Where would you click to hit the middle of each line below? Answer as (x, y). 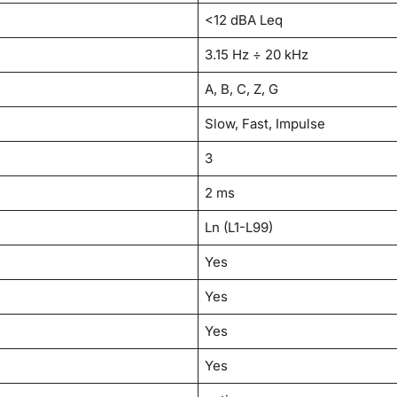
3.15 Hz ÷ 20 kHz (257, 55)
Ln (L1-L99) (239, 228)
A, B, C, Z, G (242, 90)
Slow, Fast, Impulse (265, 124)
